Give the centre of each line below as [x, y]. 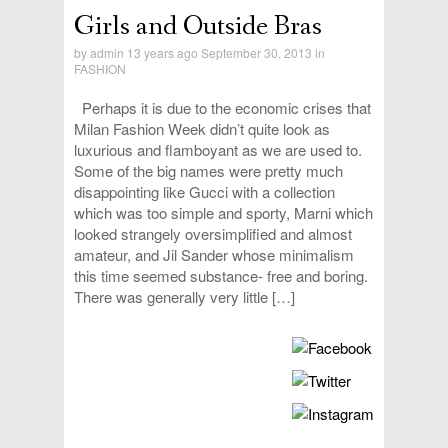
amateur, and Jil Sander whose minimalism [214, 255]
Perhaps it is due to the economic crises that [222, 108]
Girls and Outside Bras [198, 27]
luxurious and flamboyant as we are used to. [218, 150]
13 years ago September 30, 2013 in [224, 53]
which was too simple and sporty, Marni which [223, 213]
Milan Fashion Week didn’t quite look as [202, 129]
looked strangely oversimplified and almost [213, 234]
